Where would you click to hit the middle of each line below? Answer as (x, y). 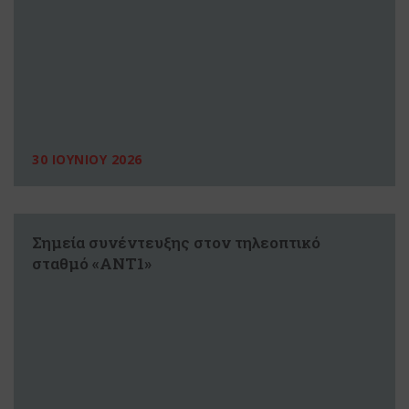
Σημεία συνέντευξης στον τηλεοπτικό (176, 243)
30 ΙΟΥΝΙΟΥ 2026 (87, 160)
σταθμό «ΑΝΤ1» (92, 264)
